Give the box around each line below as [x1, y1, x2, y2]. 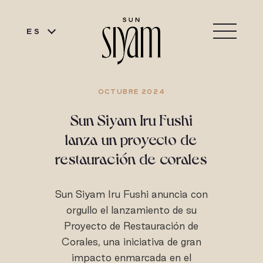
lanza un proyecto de [65, 129, 198, 147]
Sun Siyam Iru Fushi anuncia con [55, 188, 208, 200]
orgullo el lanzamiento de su [66, 204, 197, 215]
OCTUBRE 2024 [97, 87, 166, 96]
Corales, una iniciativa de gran [61, 236, 201, 247]
